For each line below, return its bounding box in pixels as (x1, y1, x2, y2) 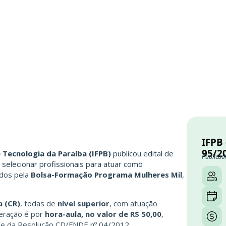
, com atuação (109, 198, 157, 208)
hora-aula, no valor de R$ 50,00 (45, 208, 161, 219)
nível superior (58, 198, 109, 208)
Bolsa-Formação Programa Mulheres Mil (31, 169, 182, 180)
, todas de (20, 198, 58, 208)
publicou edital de (111, 148, 174, 158)
